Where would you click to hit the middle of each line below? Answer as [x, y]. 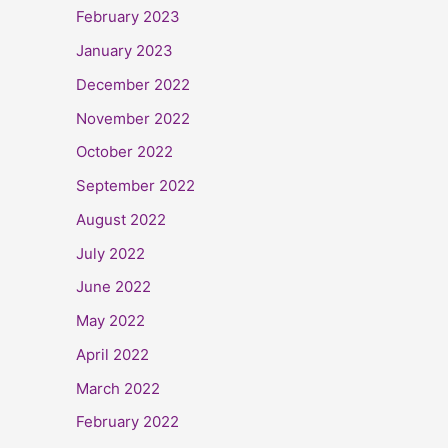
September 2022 [135, 186]
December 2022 [133, 84]
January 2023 [124, 51]
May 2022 [110, 321]
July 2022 [110, 253]
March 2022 [118, 388]
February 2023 [128, 17]
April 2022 [112, 354]
